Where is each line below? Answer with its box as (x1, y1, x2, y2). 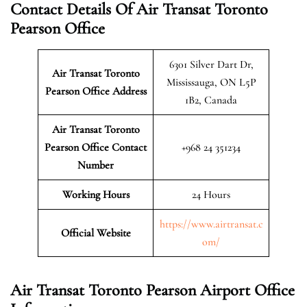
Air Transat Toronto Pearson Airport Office (10, 280, 295, 300)
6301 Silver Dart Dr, (169, 57, 254, 71)
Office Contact (82, 140, 147, 154)
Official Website (60, 225, 131, 240)
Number (77, 158, 114, 172)
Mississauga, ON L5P (166, 75, 256, 89)
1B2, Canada (185, 93, 237, 107)
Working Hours (62, 187, 130, 201)
